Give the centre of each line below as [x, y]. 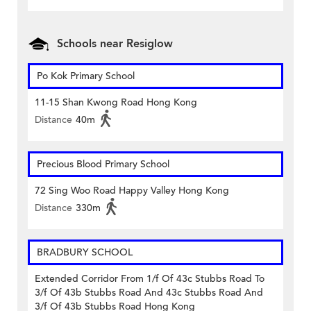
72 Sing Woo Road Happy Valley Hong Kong [132, 191]
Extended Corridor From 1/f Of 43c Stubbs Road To [150, 279]
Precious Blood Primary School [103, 165]
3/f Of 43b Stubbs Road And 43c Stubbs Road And [149, 293]
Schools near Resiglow [115, 44]
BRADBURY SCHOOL [85, 253]
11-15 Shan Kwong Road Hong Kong [116, 103]
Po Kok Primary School [86, 76]
